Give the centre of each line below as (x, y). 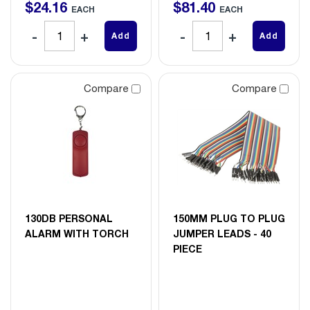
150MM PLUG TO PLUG (229, 218)
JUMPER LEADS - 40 (222, 233)
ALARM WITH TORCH (77, 233)
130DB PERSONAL (69, 218)
